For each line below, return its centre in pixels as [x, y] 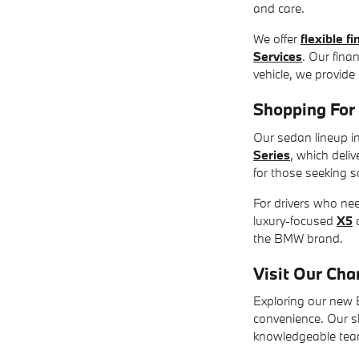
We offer [277, 39]
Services [278, 56]
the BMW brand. [298, 238]
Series [272, 154]
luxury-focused [295, 220]
